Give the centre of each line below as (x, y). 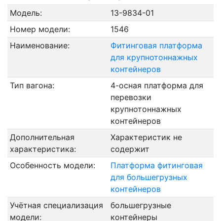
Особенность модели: (52, 165)
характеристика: (43, 149)
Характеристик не (146, 137)
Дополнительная (42, 137)
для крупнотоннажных (154, 57)
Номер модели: (40, 29)
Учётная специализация (56, 205)
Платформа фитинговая (156, 165)
